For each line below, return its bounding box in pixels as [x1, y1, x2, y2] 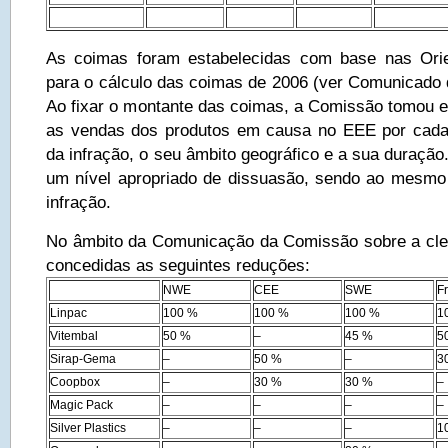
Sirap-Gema [50, 352, 116, 366]
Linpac [50, 306, 87, 320]
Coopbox [50, 375, 100, 389]
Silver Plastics [50, 421, 126, 435]
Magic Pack [50, 398, 113, 412]
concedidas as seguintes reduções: [46, 255, 310, 275]
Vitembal [50, 329, 98, 343]
